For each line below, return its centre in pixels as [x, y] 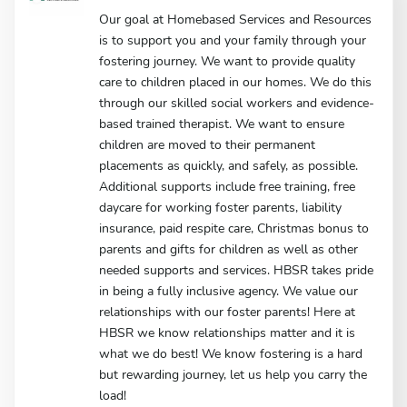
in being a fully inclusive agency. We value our [229, 291]
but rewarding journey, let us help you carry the [233, 374]
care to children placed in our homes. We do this [236, 82]
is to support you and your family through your [233, 40]
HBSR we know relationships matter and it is [228, 333]
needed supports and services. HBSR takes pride [237, 270]
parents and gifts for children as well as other [229, 249]
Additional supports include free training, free [228, 186]
